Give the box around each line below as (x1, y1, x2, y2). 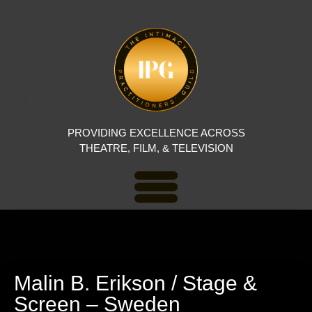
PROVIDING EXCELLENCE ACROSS (67, 126, 245, 139)
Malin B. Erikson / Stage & (14, 271, 257, 295)
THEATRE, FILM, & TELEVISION (79, 141, 233, 154)
